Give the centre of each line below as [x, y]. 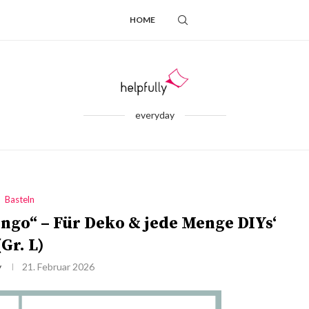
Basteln [20, 199]
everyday [154, 115]
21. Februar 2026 [58, 267]
